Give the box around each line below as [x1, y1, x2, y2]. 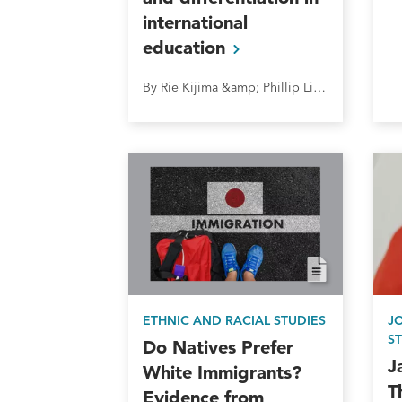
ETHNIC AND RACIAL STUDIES [143, 312, 327, 329]
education [143, 36, 232, 58]
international [143, 11, 249, 33]
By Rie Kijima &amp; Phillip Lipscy [313, 78, 327, 95]
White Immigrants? [143, 362, 302, 384]
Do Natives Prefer [143, 336, 294, 359]
